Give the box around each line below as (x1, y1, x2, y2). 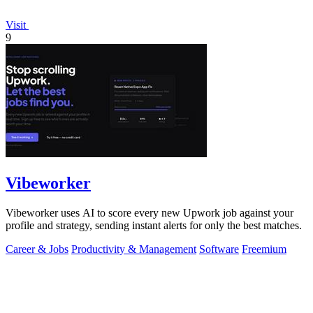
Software (199, 243, 239, 256)
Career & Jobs (6, 243, 68, 256)
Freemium (242, 243, 286, 256)
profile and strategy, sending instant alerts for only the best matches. (6, 219, 302, 232)
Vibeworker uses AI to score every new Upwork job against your (6, 207, 293, 219)
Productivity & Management (71, 243, 196, 256)
